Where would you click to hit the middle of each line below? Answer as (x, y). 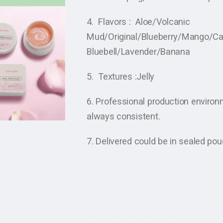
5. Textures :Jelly (120, 77)
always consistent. (123, 116)
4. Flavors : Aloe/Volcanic (138, 22)
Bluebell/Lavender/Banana (138, 52)
